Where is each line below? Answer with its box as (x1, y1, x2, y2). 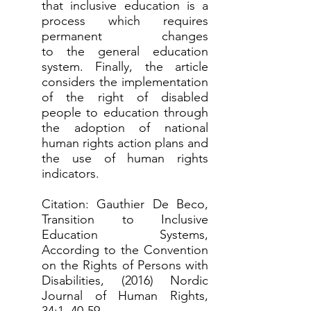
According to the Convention (42, 242, 208, 258)
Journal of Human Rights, (42, 288, 208, 303)
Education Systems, (42, 227, 208, 242)
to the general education (42, 44, 208, 59)
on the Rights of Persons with (42, 258, 208, 273)
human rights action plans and (42, 135, 208, 151)
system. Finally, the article (42, 59, 208, 74)
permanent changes (42, 28, 208, 44)
